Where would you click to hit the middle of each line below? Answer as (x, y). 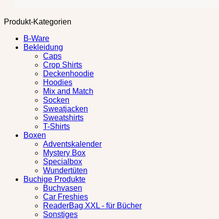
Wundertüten (65, 171)
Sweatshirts (63, 118)
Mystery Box (64, 153)
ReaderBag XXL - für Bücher (92, 206)
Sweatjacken (66, 109)
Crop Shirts (63, 65)
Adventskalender (72, 144)
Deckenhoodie (68, 74)
